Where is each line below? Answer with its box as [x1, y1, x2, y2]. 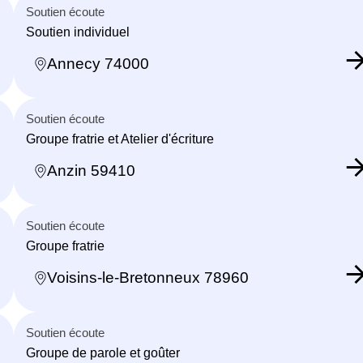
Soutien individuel [26, 24, 130, 39]
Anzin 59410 [47, 162, 135, 180]
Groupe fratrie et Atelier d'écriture [26, 131, 214, 146]
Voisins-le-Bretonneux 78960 [47, 269, 249, 287]
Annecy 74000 [47, 55, 149, 73]
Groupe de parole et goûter [26, 345, 180, 360]
